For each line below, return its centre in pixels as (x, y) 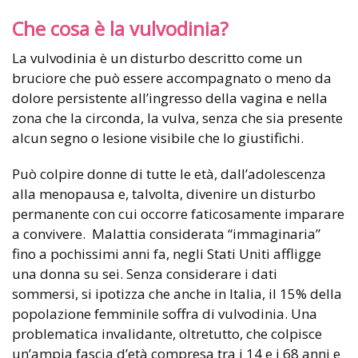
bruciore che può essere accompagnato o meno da (172, 78)
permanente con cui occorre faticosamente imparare (178, 214)
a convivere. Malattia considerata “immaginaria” (166, 234)
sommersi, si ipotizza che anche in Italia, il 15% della (177, 294)
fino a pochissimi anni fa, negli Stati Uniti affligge (167, 254)
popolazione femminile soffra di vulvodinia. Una (165, 314)
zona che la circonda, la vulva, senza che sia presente (177, 118)
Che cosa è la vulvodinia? (120, 29)
